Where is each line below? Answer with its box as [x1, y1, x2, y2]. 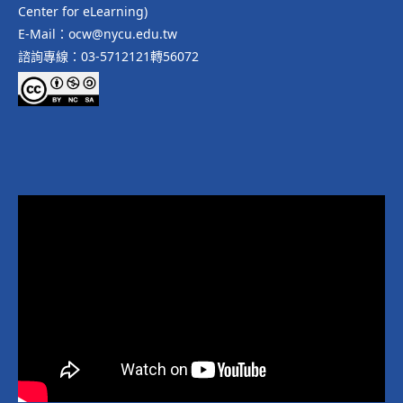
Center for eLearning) [18, 3, 148, 21]
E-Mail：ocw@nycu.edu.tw [18, 25, 177, 43]
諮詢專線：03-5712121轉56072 [18, 48, 199, 66]
